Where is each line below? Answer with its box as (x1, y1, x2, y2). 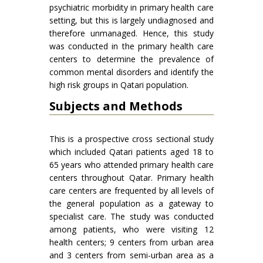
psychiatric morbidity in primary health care (49, 2, 214, 13)
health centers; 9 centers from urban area (49, 237, 214, 248)
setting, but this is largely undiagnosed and (49, 15, 214, 26)
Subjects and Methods (49, 98, 183, 114)
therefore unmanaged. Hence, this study (49, 28, 214, 39)
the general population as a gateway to (49, 198, 214, 209)
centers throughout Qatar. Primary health (49, 172, 214, 183)
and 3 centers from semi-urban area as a (49, 249, 214, 261)
